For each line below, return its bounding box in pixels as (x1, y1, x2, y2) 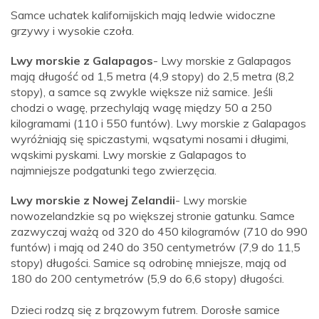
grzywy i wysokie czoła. (11, 23, 134, 38)
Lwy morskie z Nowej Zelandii (11, 193, 175, 208)
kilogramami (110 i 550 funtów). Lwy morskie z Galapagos (11, 116, 306, 131)
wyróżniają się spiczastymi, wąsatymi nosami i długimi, (11, 132, 288, 147)
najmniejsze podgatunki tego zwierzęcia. (11, 163, 216, 178)
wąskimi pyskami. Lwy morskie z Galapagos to (11, 147, 246, 162)
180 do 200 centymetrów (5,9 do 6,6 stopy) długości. (11, 271, 284, 286)
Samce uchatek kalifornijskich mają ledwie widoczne (11, 8, 276, 23)
